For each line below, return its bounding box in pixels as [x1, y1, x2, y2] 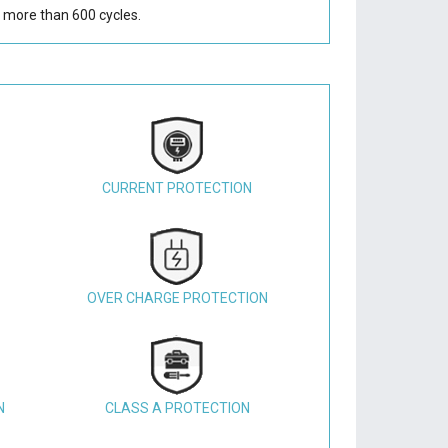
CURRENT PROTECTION [102, 180, 252, 196]
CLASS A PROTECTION [104, 400, 250, 416]
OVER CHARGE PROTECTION [86, 290, 268, 306]
